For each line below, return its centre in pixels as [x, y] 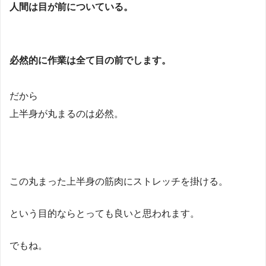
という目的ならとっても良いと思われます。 [104, 213]
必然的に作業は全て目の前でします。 [90, 60]
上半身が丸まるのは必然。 [66, 113]
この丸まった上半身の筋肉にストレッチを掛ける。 [119, 181]
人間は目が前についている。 [71, 7]
